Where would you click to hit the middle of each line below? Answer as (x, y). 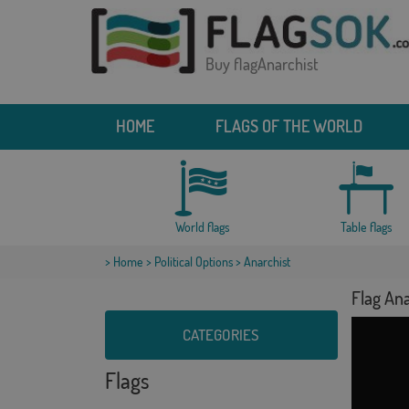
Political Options (193, 262)
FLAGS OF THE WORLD (288, 126)
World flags (203, 227)
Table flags (366, 227)
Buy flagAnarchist (262, 64)
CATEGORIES (221, 335)
